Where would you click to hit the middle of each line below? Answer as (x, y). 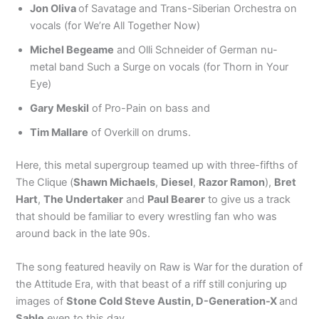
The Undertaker (84, 199)
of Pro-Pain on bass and (150, 108)
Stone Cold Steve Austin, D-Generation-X (173, 302)
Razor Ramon (232, 182)
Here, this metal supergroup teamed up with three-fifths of (157, 165)
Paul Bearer (177, 199)
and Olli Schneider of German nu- (196, 49)
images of (41, 302)
